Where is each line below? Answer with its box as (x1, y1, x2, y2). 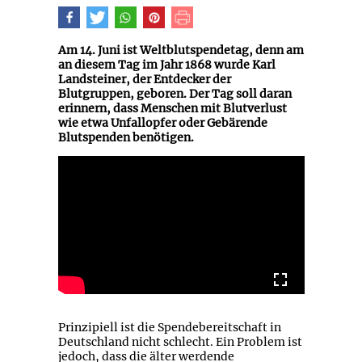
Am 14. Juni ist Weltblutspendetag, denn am (57, 42, 304, 57)
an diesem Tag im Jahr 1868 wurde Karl (57, 57, 276, 72)
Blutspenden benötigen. (57, 129, 194, 145)
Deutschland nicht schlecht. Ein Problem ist (57, 335, 302, 350)
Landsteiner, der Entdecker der (57, 71, 231, 86)
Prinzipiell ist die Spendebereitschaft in (57, 320, 281, 335)
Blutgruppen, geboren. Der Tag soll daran (57, 86, 292, 101)
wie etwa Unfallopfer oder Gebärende (57, 115, 267, 130)
